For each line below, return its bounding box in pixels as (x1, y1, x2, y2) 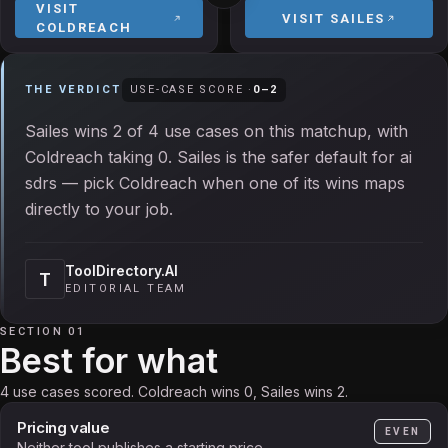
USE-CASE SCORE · (129, 83, 253, 96)
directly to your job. (25, 199, 173, 219)
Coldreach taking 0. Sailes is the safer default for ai (25, 147, 412, 167)
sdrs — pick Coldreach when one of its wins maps (25, 173, 405, 193)
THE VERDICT (25, 83, 122, 96)
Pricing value (17, 418, 110, 437)
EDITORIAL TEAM (65, 282, 187, 295)
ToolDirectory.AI (65, 262, 178, 279)
